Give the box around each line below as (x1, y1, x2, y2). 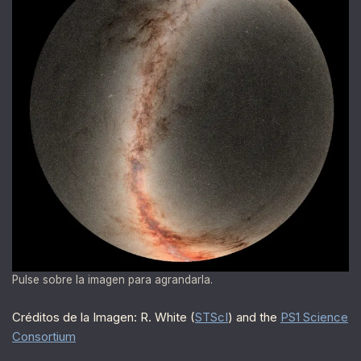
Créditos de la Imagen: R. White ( (12, 309, 195, 325)
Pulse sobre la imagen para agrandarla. (12, 272, 213, 286)
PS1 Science (280, 309, 348, 325)
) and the (228, 309, 280, 325)
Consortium (12, 328, 76, 344)
